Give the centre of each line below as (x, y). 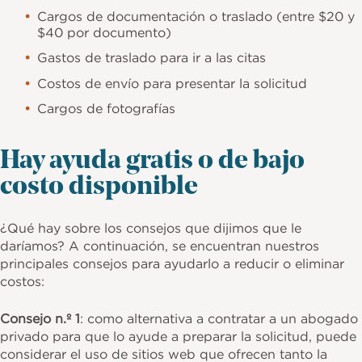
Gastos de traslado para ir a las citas (152, 58)
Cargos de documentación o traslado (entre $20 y (196, 16)
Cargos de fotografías (107, 109)
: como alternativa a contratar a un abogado (219, 318)
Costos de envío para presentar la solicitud (173, 83)
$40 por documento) (105, 32)
